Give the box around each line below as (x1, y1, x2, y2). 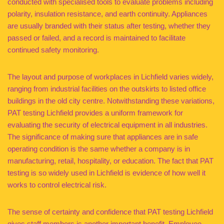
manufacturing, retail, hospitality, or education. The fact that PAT (7, 156, 213, 165)
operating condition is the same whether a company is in (7, 144, 190, 153)
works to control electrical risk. (7, 180, 106, 189)
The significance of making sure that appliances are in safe (7, 132, 198, 141)
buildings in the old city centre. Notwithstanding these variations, (7, 96, 214, 105)
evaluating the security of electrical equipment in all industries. (7, 120, 207, 129)
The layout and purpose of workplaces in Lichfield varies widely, (7, 72, 213, 81)
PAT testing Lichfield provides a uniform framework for (7, 108, 183, 117)
